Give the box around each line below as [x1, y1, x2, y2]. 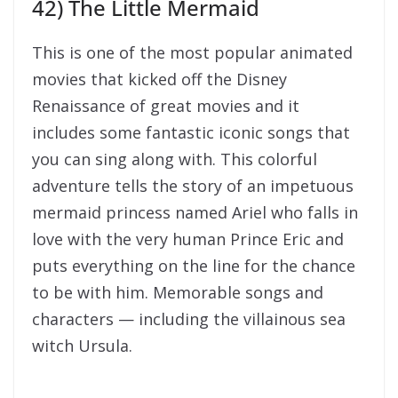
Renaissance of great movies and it [32, 95, 299, 116]
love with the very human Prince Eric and [32, 228, 344, 250]
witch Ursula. [32, 335, 132, 356]
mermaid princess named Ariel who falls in [32, 202, 358, 223]
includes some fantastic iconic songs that [32, 122, 350, 143]
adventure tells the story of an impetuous [32, 175, 354, 196]
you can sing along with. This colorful [32, 148, 317, 170]
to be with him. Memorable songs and [32, 282, 323, 303]
